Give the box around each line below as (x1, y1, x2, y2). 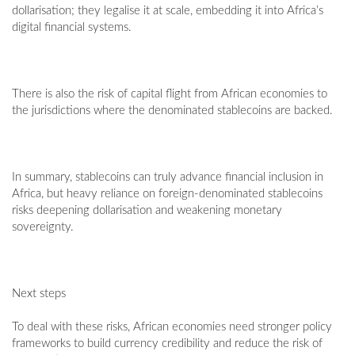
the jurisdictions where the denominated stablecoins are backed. (12, 105, 333, 117)
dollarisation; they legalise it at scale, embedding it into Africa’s (12, 5, 323, 17)
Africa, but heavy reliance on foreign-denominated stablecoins (12, 188, 323, 200)
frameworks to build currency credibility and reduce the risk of (12, 338, 323, 350)
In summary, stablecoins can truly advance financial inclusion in (12, 171, 323, 184)
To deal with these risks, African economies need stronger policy (12, 321, 332, 334)
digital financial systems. (12, 21, 132, 34)
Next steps (12, 288, 66, 300)
